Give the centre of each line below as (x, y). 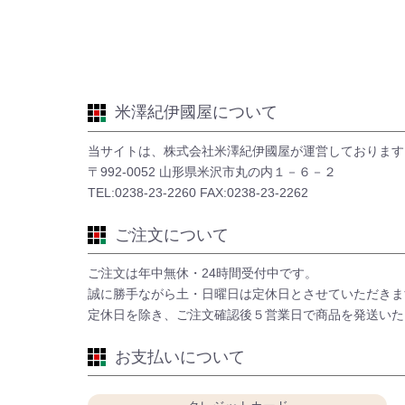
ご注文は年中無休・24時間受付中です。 (202, 273)
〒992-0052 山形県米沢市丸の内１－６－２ (212, 171)
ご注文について (172, 235)
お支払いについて (180, 357)
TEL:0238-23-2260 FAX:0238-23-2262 (198, 192)
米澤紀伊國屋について (196, 113)
